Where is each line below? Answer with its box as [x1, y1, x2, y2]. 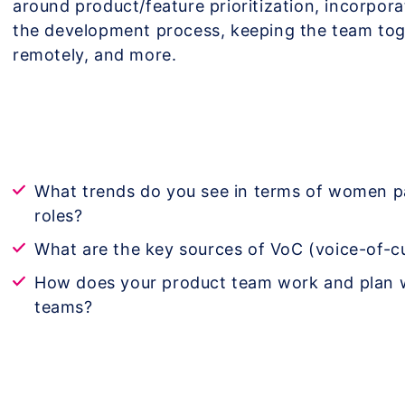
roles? [33, 205, 83, 225]
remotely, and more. [12, 44, 177, 64]
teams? [33, 297, 93, 316]
